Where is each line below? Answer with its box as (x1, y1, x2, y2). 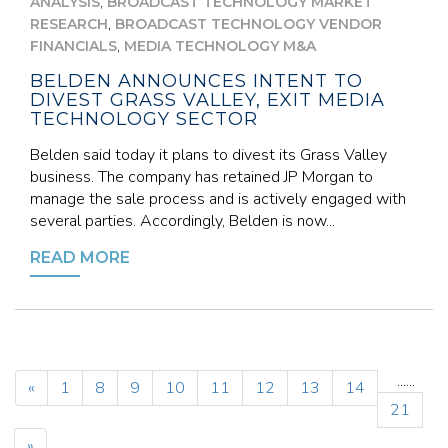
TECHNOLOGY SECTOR (30, 108, 258, 130)
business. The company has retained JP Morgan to (30, 166, 373, 188)
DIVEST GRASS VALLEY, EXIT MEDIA (30, 89, 385, 111)
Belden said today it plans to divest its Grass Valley (30, 144, 387, 166)
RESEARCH (30, 15, 108, 33)
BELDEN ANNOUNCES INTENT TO (30, 70, 363, 92)
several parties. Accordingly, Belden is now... (30, 210, 335, 232)
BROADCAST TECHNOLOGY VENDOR (115, 15, 382, 33)
